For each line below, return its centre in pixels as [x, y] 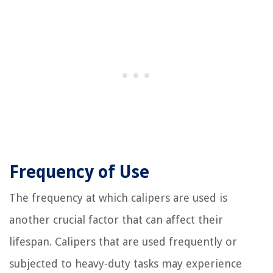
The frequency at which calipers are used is [118, 198]
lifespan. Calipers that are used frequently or [123, 242]
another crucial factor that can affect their [116, 220]
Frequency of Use [79, 172]
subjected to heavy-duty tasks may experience [126, 264]
